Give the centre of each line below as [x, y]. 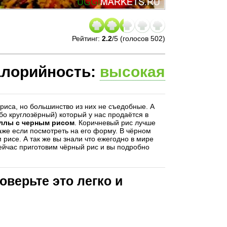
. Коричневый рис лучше [115, 123]
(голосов [134, 38]
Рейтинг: [87, 38]
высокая [133, 71]
